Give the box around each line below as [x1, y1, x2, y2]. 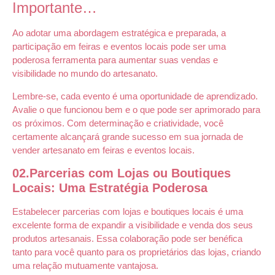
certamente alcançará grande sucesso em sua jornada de [12, 131, 243, 142]
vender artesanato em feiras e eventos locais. [12, 144, 195, 155]
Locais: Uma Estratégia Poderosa [12, 181, 207, 195]
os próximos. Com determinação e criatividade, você [12, 117, 223, 128]
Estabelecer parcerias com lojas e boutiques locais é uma [12, 206, 243, 217]
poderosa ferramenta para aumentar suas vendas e [12, 55, 218, 66]
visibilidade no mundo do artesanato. [12, 68, 158, 79]
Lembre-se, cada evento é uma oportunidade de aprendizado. [12, 90, 258, 101]
